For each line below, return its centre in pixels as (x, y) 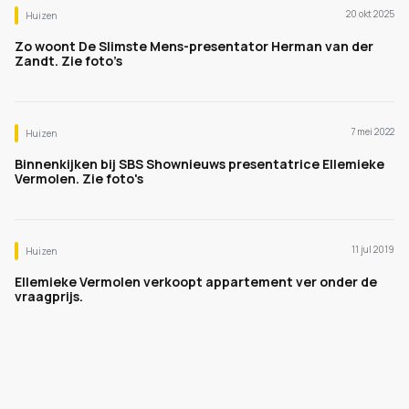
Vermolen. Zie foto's (79, 178)
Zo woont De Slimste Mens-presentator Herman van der (194, 46)
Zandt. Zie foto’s (68, 61)
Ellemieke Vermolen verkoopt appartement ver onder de (196, 282)
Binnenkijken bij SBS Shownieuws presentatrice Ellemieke (199, 164)
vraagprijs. (49, 296)
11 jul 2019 (373, 249)
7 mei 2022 (372, 131)
